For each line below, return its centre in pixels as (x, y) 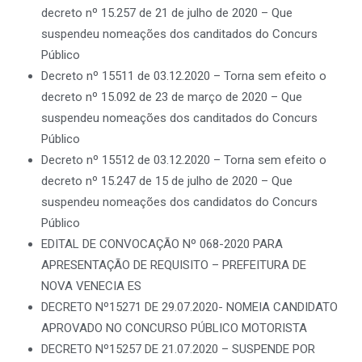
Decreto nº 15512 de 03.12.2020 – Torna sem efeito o (184, 160)
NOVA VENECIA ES (91, 286)
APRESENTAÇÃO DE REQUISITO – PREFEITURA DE (174, 265)
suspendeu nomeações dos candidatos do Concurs (179, 202)
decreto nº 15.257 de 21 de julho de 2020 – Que (167, 13)
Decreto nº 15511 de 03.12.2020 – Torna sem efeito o (184, 76)
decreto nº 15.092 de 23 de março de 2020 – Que (172, 97)
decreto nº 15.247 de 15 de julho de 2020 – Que (167, 181)
